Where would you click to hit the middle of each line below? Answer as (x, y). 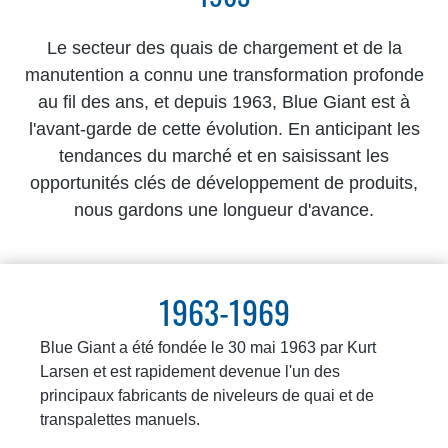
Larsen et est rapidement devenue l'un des (190, 371)
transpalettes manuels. (120, 419)
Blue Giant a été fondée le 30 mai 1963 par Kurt (208, 347)
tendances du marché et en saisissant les (224, 155)
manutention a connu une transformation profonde (224, 74)
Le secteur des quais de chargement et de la (224, 47)
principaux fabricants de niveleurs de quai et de (207, 395)
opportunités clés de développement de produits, (224, 182)
